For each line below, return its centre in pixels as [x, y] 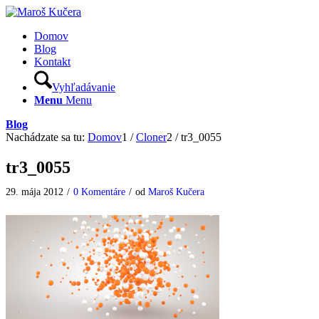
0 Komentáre [99, 191]
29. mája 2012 [35, 191]
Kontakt [52, 62]
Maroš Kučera [176, 191]
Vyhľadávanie [84, 87]
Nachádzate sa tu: [45, 137]
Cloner [151, 137]
